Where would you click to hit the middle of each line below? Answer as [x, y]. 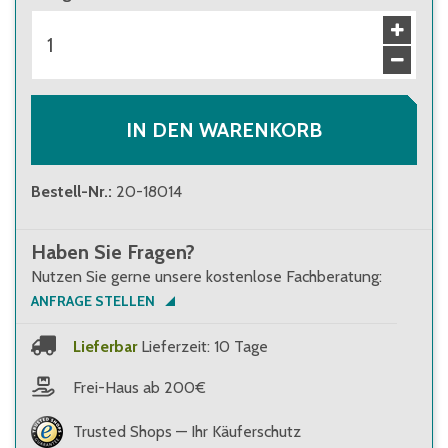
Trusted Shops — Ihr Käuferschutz [187, 431]
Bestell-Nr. [69, 191]
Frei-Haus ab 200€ [139, 387]
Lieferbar [105, 346]
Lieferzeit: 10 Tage [204, 346]
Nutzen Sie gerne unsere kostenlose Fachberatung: [206, 276]
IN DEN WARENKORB [223, 130]
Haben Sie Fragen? [113, 252]
